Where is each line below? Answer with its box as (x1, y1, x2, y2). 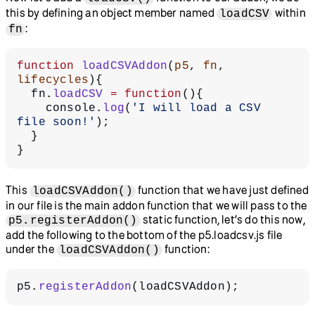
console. (45, 101, 103, 115)
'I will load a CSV (131, 101, 269, 115)
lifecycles (17, 73, 89, 86)
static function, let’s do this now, (140, 212, 305, 226)
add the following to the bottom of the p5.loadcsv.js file (6, 228, 283, 241)
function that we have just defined (135, 183, 309, 196)
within (272, 6, 306, 19)
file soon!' (17, 115, 96, 129)
